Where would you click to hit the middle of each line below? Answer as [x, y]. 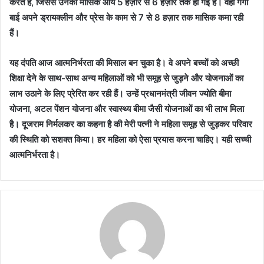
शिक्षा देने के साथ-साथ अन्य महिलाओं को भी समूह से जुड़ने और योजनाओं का [126, 78]
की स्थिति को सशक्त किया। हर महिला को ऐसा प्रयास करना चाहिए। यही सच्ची [130, 139]
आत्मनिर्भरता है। [35, 154]
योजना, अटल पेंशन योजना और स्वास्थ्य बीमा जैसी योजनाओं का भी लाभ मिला [127, 108]
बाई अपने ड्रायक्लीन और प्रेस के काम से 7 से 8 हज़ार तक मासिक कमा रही [126, 17]
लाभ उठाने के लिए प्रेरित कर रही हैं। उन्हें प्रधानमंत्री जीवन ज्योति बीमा [120, 93]
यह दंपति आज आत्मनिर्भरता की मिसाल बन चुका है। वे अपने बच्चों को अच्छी [124, 62]
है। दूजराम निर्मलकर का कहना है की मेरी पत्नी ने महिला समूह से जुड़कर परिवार [131, 124]
